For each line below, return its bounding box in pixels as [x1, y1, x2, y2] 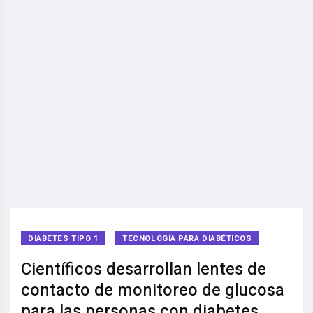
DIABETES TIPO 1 [28, 233, 99, 245]
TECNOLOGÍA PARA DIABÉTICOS [122, 233, 252, 245]
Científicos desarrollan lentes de [21, 257, 266, 282]
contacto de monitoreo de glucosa [21, 278, 284, 303]
